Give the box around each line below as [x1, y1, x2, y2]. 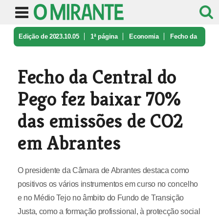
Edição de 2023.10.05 [19, 33, 79, 40]
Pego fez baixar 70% [17, 87, 181, 111]
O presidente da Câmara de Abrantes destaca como [17, 166, 189, 175]
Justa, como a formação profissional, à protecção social [17, 207, 200, 216]
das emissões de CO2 [17, 109, 183, 133]
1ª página [90, 33, 118, 40]
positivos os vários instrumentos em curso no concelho [17, 180, 198, 188]
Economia [129, 33, 159, 40]
